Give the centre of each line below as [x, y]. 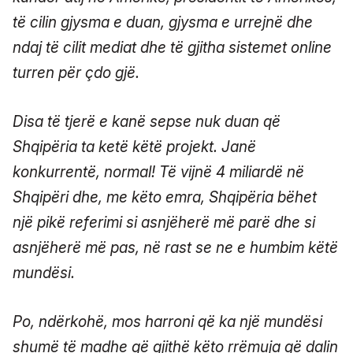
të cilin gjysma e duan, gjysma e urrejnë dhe [163, 22]
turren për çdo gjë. [76, 72]
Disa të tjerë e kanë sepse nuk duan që [147, 121]
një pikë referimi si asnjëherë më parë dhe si [164, 222]
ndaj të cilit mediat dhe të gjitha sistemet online [172, 47]
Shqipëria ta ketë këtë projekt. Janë [134, 147]
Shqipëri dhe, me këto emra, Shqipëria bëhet [165, 197]
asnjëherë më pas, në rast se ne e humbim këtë [175, 247]
